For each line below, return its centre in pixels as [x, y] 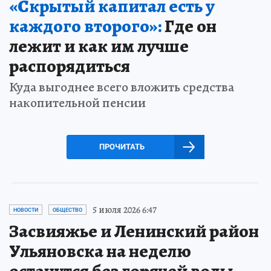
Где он [189, 26]
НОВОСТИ [26, 210]
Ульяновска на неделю [100, 251]
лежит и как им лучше [99, 46]
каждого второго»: [85, 26]
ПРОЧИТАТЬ [122, 146]
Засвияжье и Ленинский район [134, 231]
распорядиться [70, 66]
